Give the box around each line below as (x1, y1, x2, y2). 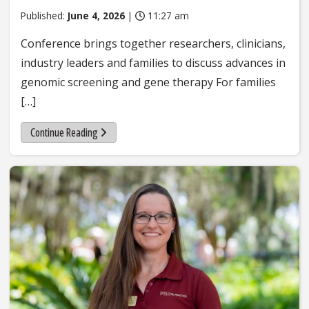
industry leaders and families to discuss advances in (21, 55, 286, 71)
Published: (21, 9, 68, 23)
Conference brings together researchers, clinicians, (21, 36, 286, 52)
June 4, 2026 (68, 9, 125, 23)
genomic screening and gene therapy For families (21, 74, 276, 90)
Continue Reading (30, 124, 98, 140)
